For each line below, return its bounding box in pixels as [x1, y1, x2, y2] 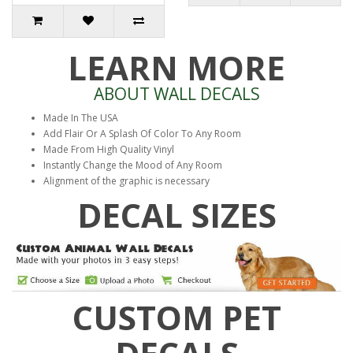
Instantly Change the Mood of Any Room [43, 158, 222, 172]
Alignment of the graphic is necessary [43, 174, 210, 188]
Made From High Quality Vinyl [43, 143, 174, 156]
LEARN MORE [68, 45, 285, 90]
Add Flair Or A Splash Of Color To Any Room [43, 127, 241, 140]
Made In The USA [43, 111, 118, 124]
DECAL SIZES [76, 192, 277, 237]
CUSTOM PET [72, 294, 281, 340]
